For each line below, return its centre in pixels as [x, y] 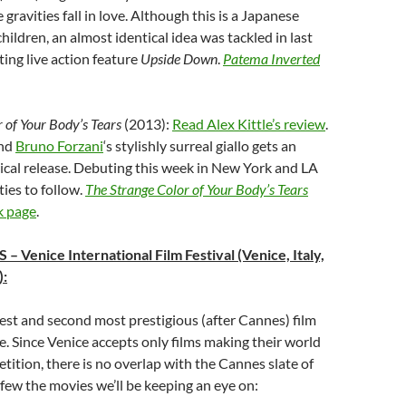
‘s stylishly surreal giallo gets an [200, 145]
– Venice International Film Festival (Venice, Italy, [166, 254]
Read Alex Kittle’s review [249, 124]
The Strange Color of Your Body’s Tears [197, 189]
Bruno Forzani [59, 145]
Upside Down [179, 58]
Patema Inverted [271, 58]
